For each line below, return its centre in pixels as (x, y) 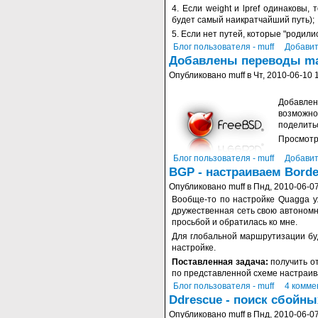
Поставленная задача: (221, 262)
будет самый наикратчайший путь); (243, 20)
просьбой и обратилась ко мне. (235, 222)
